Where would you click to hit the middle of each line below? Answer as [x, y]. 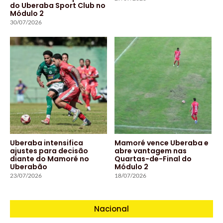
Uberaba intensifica [47, 143]
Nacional [111, 209]
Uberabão [29, 167]
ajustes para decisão [49, 151]
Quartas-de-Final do [153, 159]
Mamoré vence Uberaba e [162, 143]
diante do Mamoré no [50, 159]
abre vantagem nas [151, 151]
